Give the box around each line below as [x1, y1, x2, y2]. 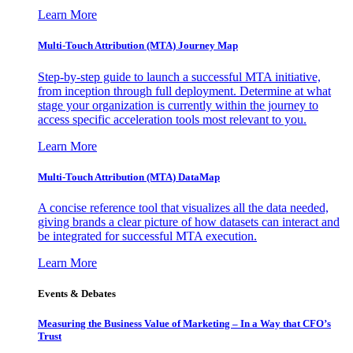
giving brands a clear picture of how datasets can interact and [38, 214, 340, 229]
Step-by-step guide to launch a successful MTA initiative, [38, 69, 321, 84]
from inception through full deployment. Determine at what [38, 84, 331, 98]
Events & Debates [38, 288, 116, 300]
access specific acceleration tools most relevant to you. [38, 112, 307, 126]
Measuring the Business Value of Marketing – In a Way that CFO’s [38, 318, 331, 330]
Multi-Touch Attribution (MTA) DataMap [38, 170, 220, 183]
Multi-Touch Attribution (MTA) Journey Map [38, 39, 238, 52]
